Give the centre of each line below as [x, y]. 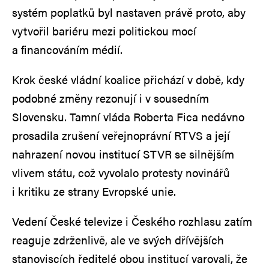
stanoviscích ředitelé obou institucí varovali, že [130, 258]
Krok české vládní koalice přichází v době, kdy [128, 79]
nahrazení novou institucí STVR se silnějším [123, 154]
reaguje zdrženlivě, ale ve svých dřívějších [118, 240]
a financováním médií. [67, 49]
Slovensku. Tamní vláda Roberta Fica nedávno [128, 116]
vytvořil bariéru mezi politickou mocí [104, 31]
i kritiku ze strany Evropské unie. [94, 191]
